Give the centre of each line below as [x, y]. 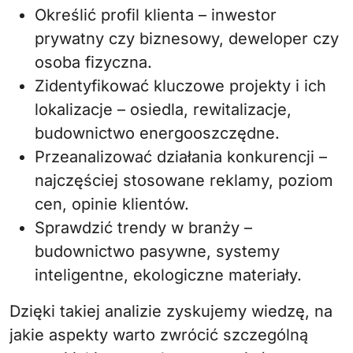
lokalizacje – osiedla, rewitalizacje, [163, 110]
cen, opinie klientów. [112, 204]
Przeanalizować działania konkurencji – [181, 157]
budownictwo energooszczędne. [157, 133]
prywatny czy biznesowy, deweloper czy [187, 39]
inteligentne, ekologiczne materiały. [168, 275]
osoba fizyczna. [93, 62]
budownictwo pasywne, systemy [157, 251]
